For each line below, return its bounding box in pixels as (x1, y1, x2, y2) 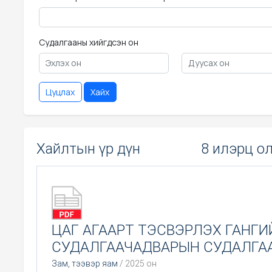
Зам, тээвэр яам (52, 259, 118, 268)
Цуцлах (46, 86, 75, 98)
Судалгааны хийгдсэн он (38, 36, 138, 48)
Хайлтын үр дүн (36, 140, 140, 157)
